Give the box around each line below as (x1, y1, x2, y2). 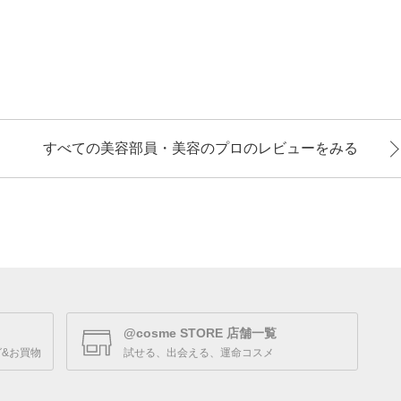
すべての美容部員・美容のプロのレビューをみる (43, 141, 358, 157)
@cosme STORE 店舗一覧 (124, 326, 277, 341)
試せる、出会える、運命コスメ (124, 346, 274, 360)
